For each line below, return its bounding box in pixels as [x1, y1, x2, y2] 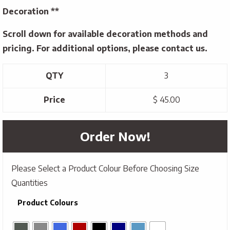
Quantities [11, 178, 48, 188]
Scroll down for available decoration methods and [3, 29, 208, 40]
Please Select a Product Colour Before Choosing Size [11, 163, 199, 174]
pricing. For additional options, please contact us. [3, 43, 207, 54]
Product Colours [17, 198, 78, 207]
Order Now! [80, 128, 150, 144]
